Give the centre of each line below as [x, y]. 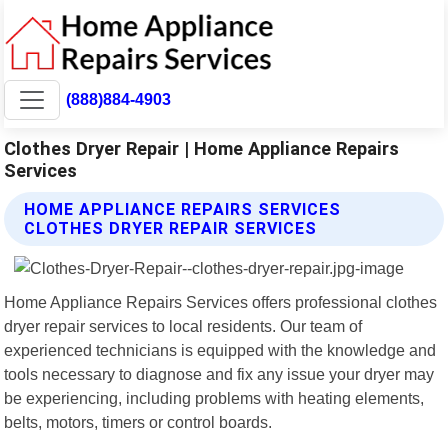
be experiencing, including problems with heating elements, [214, 397]
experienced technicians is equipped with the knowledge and [220, 349]
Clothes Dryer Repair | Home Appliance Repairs [202, 148]
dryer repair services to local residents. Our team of [183, 325]
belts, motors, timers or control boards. [138, 421]
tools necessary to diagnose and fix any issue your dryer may [219, 373]
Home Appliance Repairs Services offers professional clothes [221, 301]
